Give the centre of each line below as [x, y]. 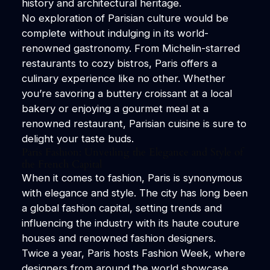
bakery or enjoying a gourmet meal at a [115, 108]
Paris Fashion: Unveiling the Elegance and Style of [132, 152]
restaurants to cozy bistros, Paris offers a [119, 63]
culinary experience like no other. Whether [123, 78]
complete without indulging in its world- [115, 33]
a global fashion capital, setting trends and [121, 208]
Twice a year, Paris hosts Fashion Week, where [133, 253]
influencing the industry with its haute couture [130, 223]
